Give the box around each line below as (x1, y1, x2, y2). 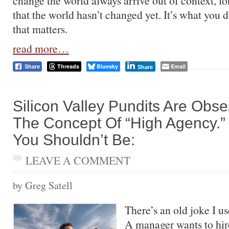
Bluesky (97, 62, 118, 70)
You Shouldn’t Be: (13, 131, 135, 148)
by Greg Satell (13, 178, 73, 192)
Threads (57, 62, 79, 70)
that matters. (13, 21, 67, 36)
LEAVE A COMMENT (26, 153, 130, 168)
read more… (13, 41, 69, 56)
